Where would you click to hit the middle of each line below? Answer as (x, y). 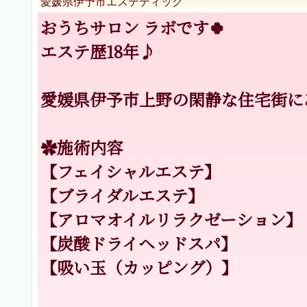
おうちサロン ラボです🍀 (133, 27)
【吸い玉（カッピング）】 (139, 267)
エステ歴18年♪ (98, 51)
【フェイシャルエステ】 (131, 171)
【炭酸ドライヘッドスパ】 (139, 243)
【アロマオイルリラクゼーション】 (171, 219)
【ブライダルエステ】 (122, 195)
